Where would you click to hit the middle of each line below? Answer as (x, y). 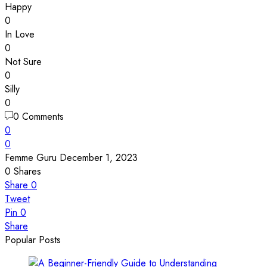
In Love (20, 34)
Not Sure (23, 61)
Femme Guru (31, 157)
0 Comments (38, 116)
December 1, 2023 (99, 157)
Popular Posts (33, 240)
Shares (27, 171)
